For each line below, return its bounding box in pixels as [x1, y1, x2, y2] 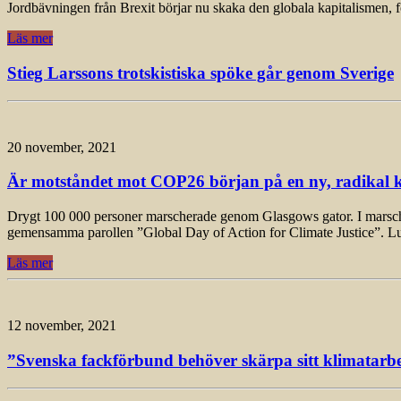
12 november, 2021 [7, 318, 116, 334]
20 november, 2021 [7, 139, 116, 155]
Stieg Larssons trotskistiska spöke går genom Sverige [7, 64, 394, 83]
